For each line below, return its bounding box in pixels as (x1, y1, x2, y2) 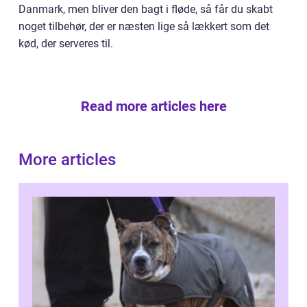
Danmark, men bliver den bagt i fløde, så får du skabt (19, 2, 273, 16)
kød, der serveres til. (19, 36, 113, 50)
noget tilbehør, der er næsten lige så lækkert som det (19, 19, 269, 33)
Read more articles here (80, 97, 227, 114)
